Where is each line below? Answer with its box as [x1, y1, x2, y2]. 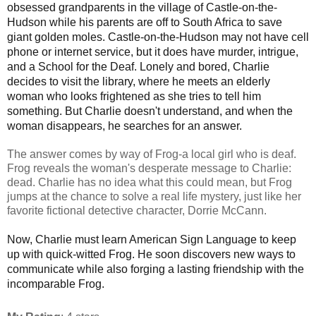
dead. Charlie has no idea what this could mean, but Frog [7, 176, 292, 188]
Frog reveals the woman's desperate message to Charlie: [7, 162, 291, 174]
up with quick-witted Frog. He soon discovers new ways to [7, 248, 296, 260]
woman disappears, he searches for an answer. [7, 119, 242, 132]
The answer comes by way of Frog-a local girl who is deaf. [7, 147, 296, 160]
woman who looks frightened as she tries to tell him [7, 90, 261, 102]
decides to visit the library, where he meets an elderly [7, 75, 270, 87]
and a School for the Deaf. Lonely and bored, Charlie [7, 60, 269, 73]
